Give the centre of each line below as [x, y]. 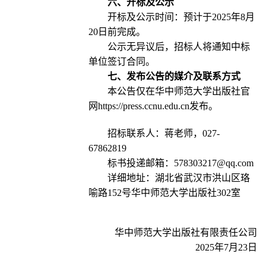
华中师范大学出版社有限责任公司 [186, 233]
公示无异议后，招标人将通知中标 [178, 47]
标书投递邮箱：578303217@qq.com [180, 163]
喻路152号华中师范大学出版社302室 [164, 193]
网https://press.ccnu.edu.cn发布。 [153, 106]
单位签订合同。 [121, 62]
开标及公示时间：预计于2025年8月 [181, 17]
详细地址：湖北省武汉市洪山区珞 [178, 178]
